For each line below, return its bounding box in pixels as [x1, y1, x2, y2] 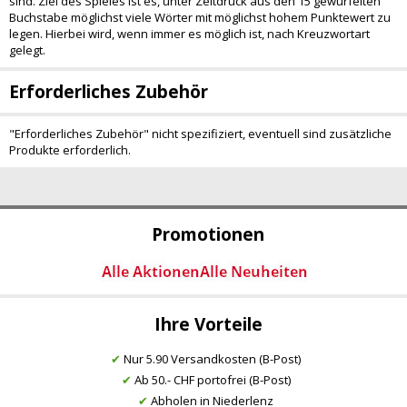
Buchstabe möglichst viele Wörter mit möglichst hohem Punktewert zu [9, 9, 391, 25]
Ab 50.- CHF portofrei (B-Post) [131, 371, 291, 388]
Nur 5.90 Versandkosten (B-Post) [121, 350, 301, 367]
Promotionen [152, 223, 264, 247]
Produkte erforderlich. [9, 142, 131, 158]
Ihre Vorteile [154, 312, 263, 336]
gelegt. [9, 42, 45, 58]
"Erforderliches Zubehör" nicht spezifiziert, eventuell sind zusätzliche [9, 125, 392, 142]
